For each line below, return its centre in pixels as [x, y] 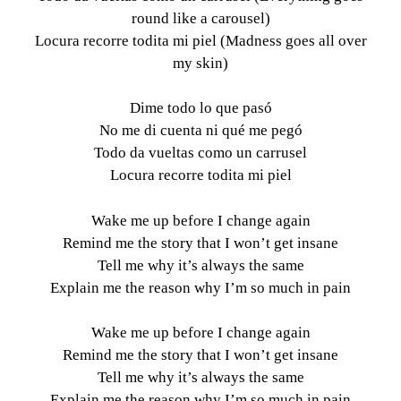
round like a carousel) [200, 18]
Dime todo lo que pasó [200, 108]
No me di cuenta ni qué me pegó [200, 131]
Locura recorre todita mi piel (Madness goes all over [200, 40]
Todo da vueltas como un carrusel [200, 153]
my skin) [200, 63]
